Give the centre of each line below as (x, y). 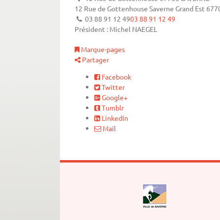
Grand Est (190, 9)
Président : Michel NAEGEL (116, 29)
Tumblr (112, 108)
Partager (95, 60)
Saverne (162, 9)
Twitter (112, 87)
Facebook (116, 77)
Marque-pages (102, 49)
